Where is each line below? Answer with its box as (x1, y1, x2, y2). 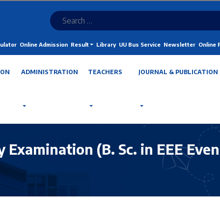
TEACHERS (87, 68, 122, 76)
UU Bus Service (118, 41, 161, 48)
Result (70, 41, 89, 48)
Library (96, 41, 116, 48)
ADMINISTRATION (21, 68, 78, 76)
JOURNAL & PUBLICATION (138, 68, 218, 76)
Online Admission (19, 41, 68, 48)
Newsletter (163, 41, 195, 48)
